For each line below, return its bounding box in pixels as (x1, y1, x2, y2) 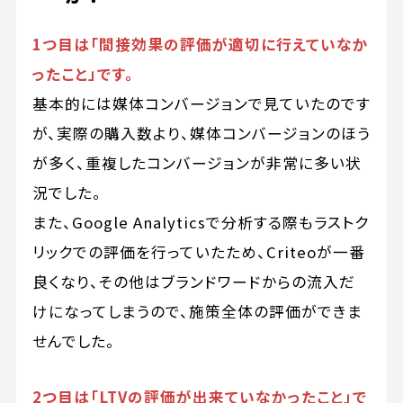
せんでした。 (31, 330, 115, 353)
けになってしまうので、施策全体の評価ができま (31, 300, 363, 323)
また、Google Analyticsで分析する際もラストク (31, 211, 369, 234)
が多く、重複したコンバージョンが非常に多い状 (31, 152, 362, 175)
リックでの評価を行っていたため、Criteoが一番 (31, 241, 365, 264)
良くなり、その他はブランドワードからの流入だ (31, 271, 355, 293)
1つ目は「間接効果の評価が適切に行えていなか (31, 33, 369, 56)
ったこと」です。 (31, 63, 134, 85)
